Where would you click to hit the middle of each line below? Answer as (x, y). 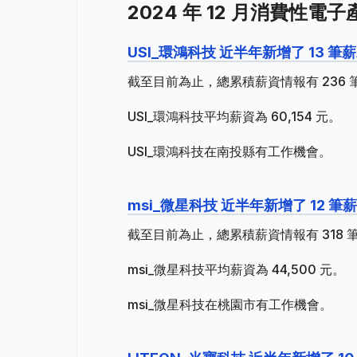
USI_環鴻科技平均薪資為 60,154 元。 (234, 116)
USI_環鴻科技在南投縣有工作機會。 (229, 151)
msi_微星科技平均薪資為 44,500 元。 (236, 269)
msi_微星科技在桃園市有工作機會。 (230, 304)
